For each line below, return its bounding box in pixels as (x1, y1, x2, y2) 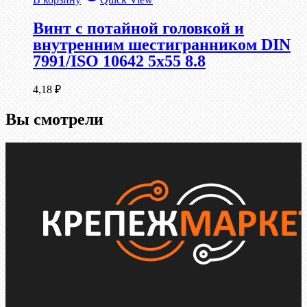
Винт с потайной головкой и (33, 19, 244, 38)
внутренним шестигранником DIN (33, 36, 291, 54)
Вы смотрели (5, 110, 103, 129)
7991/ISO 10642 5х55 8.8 (33, 52, 206, 71)
